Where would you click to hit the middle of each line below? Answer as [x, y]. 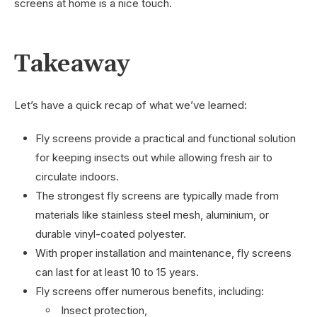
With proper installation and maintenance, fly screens [163, 253]
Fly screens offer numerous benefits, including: [150, 291]
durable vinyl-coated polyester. [112, 234]
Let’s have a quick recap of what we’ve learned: [132, 105]
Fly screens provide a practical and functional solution [166, 138]
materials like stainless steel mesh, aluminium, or [152, 214]
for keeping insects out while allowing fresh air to [154, 157]
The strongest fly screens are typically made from [157, 195]
